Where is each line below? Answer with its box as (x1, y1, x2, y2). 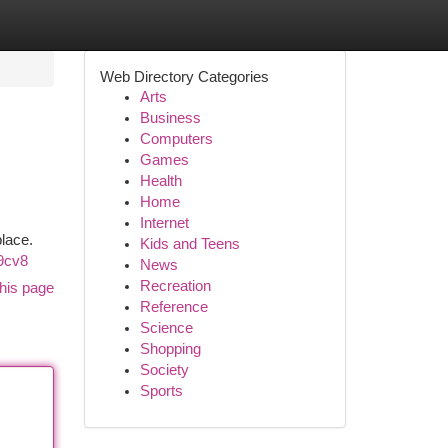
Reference (139, 299, 208, 315)
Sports (139, 383, 183, 399)
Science (139, 320, 193, 336)
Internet (139, 215, 189, 231)
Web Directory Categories (99, 68, 269, 85)
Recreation (139, 278, 211, 294)
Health (139, 173, 182, 189)
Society (139, 362, 189, 378)
